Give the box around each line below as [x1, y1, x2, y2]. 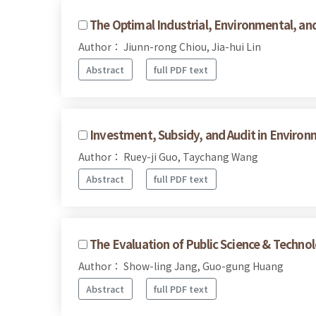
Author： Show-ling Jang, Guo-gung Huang [78, 259, 284, 274]
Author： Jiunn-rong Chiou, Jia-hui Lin [78, 39, 261, 54]
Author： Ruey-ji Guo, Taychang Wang [78, 149, 258, 164]
